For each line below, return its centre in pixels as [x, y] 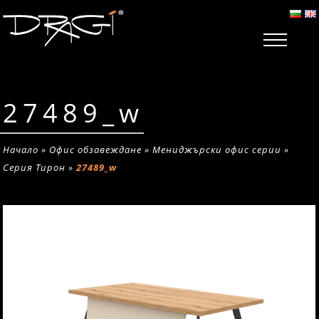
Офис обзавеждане [96, 150]
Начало [21, 150]
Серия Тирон [35, 167]
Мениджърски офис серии [217, 150]
